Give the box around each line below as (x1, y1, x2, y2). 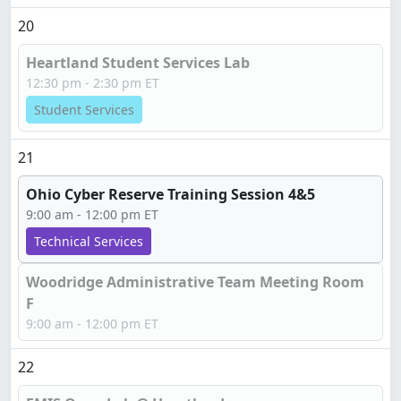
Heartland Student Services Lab (26, 53, 250, 73)
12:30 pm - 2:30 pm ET (26, 74, 159, 91)
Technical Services (34, 233, 143, 250)
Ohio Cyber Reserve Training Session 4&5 (26, 184, 315, 204)
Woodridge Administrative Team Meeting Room (26, 272, 364, 292)
